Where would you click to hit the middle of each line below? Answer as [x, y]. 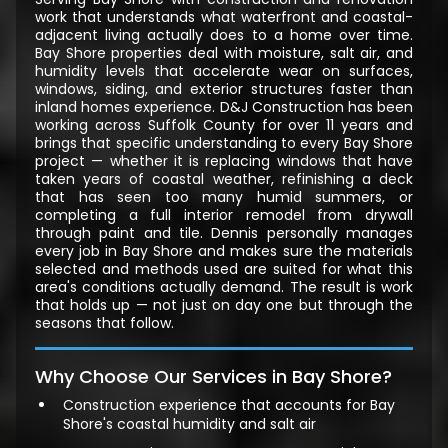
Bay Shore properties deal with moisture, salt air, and [224, 53]
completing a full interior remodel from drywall [224, 215]
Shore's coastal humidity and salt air [189, 424]
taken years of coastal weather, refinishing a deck [224, 179]
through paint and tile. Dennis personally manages [224, 233]
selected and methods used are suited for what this [224, 269]
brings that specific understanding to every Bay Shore [224, 143]
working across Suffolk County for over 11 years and [224, 125]
